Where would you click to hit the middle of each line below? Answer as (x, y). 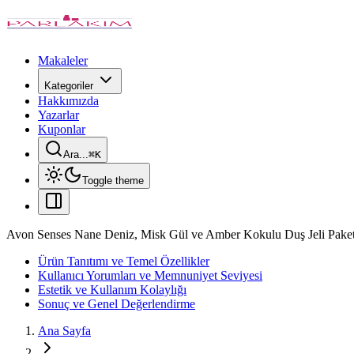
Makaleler (63, 60)
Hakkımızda (68, 101)
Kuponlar (62, 129)
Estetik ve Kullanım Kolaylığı (112, 290)
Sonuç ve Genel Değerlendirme (117, 304)
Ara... (76, 154)
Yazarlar (58, 115)
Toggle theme (113, 181)
